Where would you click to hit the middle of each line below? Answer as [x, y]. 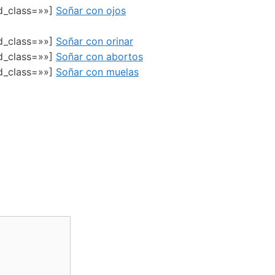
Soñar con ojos [91, 10]
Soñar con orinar [95, 41]
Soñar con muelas [97, 72]
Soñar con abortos [99, 57]
